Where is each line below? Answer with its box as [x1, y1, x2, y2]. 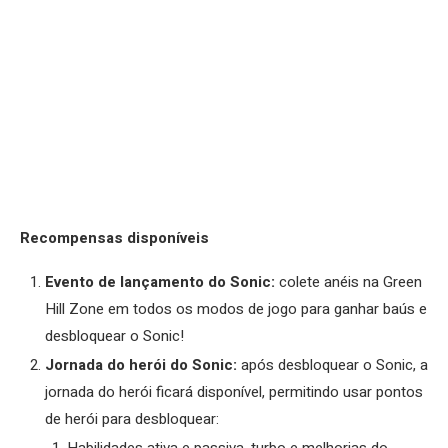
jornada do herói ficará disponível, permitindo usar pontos [45, 381, 423, 404]
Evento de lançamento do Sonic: [45, 271, 275, 294]
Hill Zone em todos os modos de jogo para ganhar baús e [45, 298, 427, 321]
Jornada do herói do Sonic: [45, 354, 237, 377]
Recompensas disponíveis [20, 227, 209, 250]
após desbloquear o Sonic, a [237, 354, 428, 377]
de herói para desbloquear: [45, 408, 219, 431]
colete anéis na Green [275, 271, 422, 294]
